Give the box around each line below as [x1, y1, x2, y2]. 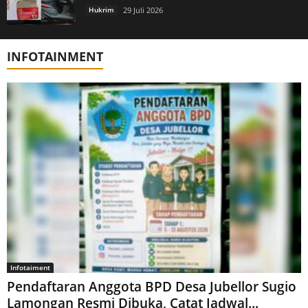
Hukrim [89, 5, 114, 15]
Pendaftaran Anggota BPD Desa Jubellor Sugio [7, 277, 296, 296]
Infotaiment [10, 262, 50, 272]
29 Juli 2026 [123, 5, 163, 16]
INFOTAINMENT [7, 48, 103, 65]
